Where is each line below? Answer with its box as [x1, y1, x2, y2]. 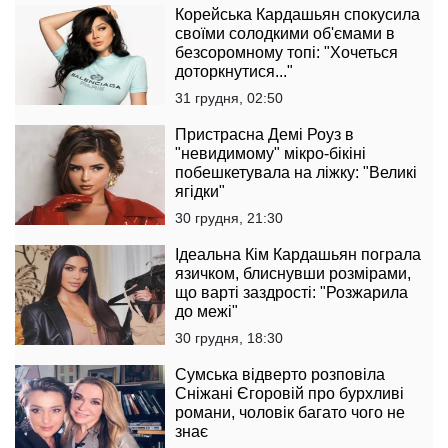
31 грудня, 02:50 [175, 90, 283, 107]
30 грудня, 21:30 [175, 210, 283, 227]
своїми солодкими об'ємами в [175, 25, 395, 43]
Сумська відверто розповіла [175, 366, 385, 384]
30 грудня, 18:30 [175, 330, 283, 347]
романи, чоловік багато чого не [175, 404, 405, 422]
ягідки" [175, 183, 225, 201]
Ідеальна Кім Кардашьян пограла [175, 246, 421, 264]
